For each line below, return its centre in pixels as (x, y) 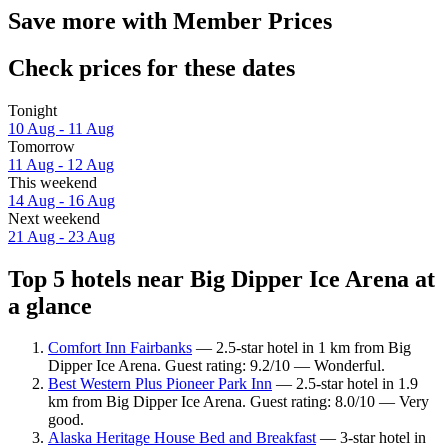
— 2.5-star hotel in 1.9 (345, 384)
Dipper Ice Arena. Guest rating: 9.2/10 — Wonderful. (216, 366)
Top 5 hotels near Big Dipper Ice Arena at (221, 278)
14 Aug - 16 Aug (61, 200)
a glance (50, 305)
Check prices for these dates (151, 67)
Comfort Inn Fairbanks (120, 348)
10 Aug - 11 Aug (61, 128)
